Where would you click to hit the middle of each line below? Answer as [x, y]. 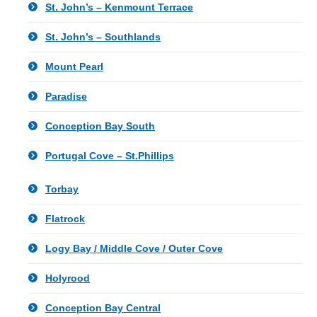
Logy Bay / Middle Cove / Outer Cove [134, 248]
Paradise [66, 96]
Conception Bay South [100, 126]
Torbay [62, 189]
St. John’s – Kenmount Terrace [119, 7]
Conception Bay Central [103, 308]
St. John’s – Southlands [103, 37]
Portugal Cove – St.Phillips [110, 156]
